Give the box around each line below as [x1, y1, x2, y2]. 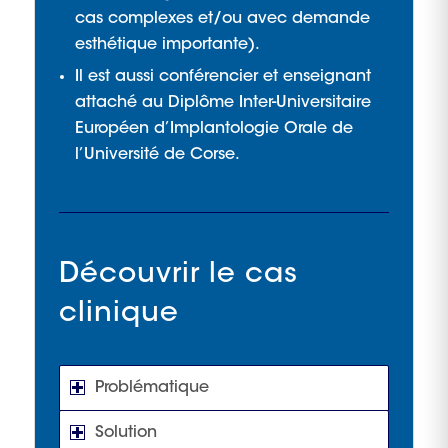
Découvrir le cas [58, 260, 298, 289]
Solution [94, 424, 157, 441]
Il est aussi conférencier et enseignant [74, 68, 371, 85]
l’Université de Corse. [74, 146, 240, 163]
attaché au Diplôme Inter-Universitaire [74, 94, 371, 111]
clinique [58, 299, 179, 328]
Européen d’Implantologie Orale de [74, 120, 353, 137]
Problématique [94, 379, 209, 396]
